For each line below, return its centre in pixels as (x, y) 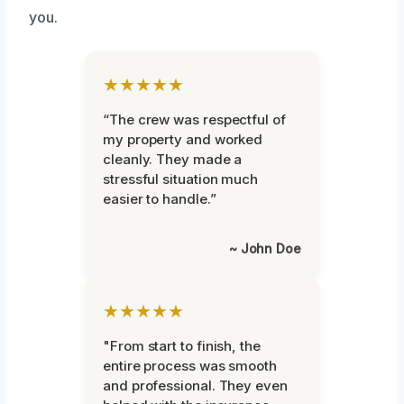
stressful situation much (181, 179)
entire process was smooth (190, 365)
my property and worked (183, 139)
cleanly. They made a (173, 159)
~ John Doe (265, 248)
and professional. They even (195, 385)
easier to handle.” (160, 198)
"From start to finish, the (182, 345)
